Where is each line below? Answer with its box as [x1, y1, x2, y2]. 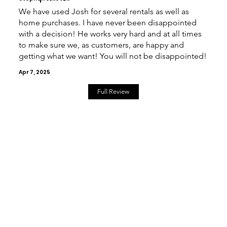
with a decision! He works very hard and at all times [18, 28, 202, 39]
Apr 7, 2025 [18, 68, 50, 76]
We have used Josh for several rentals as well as [18, 6, 189, 16]
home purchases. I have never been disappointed [18, 17, 197, 27]
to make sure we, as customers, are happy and [18, 40, 184, 50]
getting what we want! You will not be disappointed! [18, 51, 207, 61]
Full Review [97, 88, 130, 96]
